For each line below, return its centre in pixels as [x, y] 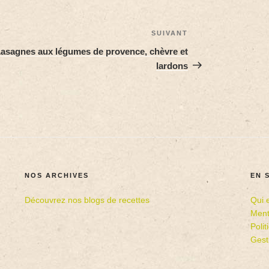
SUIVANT [170, 33]
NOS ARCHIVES [57, 175]
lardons [172, 65]
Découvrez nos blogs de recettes [87, 200]
